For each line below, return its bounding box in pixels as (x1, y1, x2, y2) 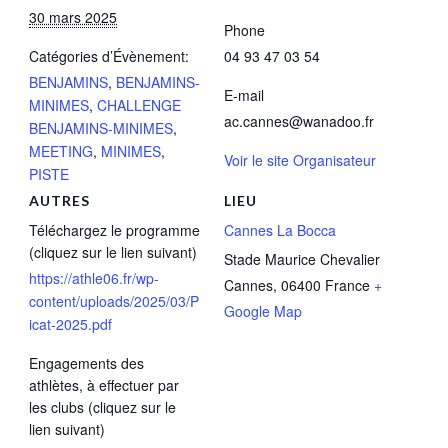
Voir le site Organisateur (224, 150, 376, 171)
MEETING (29, 141, 93, 162)
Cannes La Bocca (224, 220, 336, 241)
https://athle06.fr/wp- (29, 268, 159, 289)
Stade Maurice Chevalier (224, 249, 380, 270)
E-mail (224, 85, 264, 106)
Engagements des (29, 353, 144, 374)
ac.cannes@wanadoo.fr (224, 111, 374, 132)
